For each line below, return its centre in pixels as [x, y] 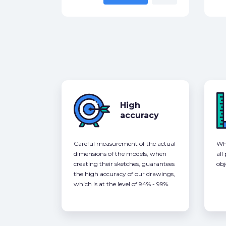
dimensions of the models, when [120, 154]
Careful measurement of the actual [125, 144]
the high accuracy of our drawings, [124, 174]
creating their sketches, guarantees [124, 164]
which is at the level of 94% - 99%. [122, 184]
